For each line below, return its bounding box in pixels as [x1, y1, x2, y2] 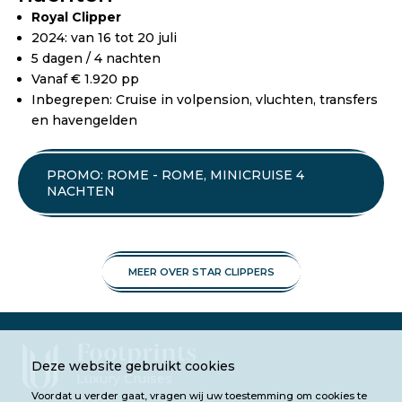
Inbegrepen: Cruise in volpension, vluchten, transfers [31, 92, 378, 109]
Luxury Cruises [76, 371, 172, 388]
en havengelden [31, 112, 137, 129]
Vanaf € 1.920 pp [31, 71, 139, 88]
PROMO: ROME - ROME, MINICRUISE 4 [47, 167, 304, 184]
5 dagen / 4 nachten [31, 50, 161, 67]
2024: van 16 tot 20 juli [31, 30, 177, 47]
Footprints [76, 343, 197, 367]
